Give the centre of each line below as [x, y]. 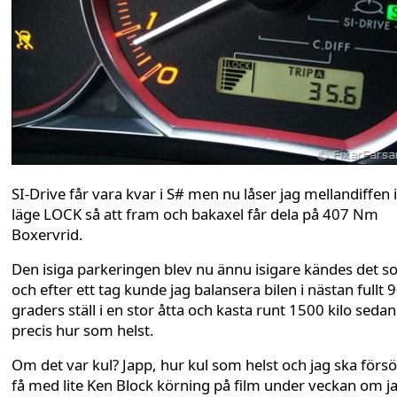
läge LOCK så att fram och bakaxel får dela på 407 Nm [195, 214]
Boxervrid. [47, 235]
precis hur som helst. [83, 331]
